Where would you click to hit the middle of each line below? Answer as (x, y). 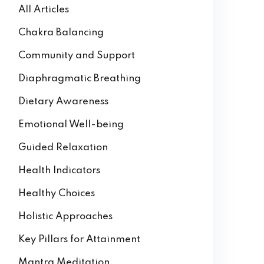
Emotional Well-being (71, 125)
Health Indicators (59, 171)
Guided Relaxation (63, 148)
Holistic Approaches (65, 217)
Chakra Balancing (61, 33)
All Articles (44, 10)
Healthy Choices (57, 194)
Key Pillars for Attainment (79, 240)
